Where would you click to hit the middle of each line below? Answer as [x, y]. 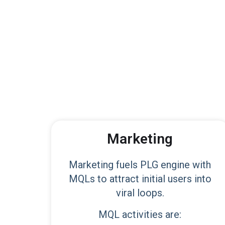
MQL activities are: [140, 214]
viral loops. [140, 193]
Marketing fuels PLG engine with [140, 165]
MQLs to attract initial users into [140, 179]
